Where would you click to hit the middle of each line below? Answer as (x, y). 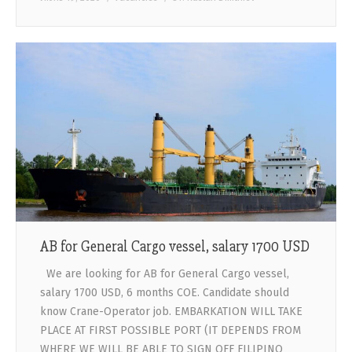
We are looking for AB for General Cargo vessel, (165, 273)
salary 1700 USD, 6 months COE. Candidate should (165, 292)
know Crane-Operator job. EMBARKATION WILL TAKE (171, 311)
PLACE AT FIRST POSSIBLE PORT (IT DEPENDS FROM (170, 330)
